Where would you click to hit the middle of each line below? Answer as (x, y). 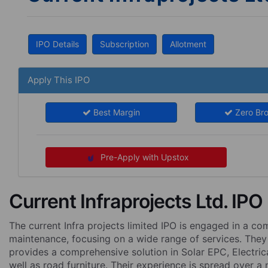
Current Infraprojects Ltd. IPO (136, 201)
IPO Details (57, 44)
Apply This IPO (59, 80)
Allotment (188, 44)
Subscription (124, 44)
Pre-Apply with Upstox (143, 157)
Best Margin (115, 112)
